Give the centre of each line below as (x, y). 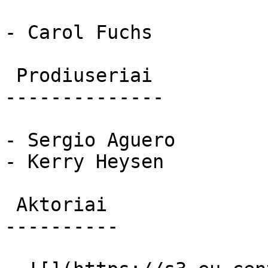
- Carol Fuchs (79, 32)
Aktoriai (10, 205)
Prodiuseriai (10, 75)
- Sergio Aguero (90, 140)
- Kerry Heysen (84, 162)
